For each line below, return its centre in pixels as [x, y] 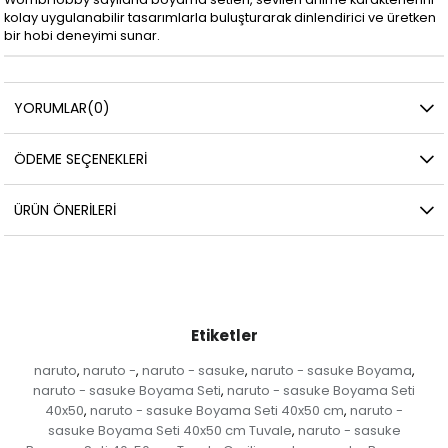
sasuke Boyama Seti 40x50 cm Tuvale [169, 430]
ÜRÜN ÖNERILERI [65, 209]
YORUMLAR [51, 107]
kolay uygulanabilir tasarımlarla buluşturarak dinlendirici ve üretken [220, 17]
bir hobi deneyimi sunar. [82, 35]
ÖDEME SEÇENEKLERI [81, 158]
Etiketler [224, 335]
